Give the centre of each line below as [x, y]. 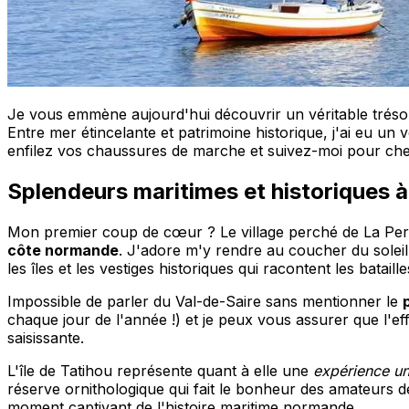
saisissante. [46, 337]
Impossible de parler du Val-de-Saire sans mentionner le [205, 301]
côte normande [63, 250]
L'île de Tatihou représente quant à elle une [160, 370]
